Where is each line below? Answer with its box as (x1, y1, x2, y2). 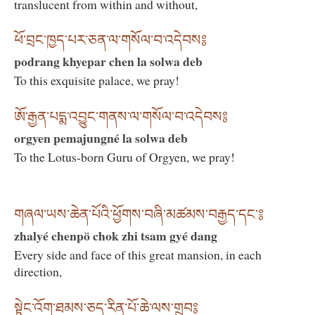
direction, (14, 263, 62, 281)
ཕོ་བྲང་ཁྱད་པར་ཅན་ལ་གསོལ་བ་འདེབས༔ (14, 32, 207, 49)
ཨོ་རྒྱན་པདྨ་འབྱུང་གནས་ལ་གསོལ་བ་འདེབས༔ (14, 108, 228, 124)
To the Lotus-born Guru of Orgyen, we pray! (14, 148, 235, 165)
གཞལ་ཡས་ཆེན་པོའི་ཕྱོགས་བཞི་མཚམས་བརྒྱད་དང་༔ (14, 207, 264, 223)
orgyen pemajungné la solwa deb (14, 128, 188, 147)
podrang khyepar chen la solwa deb (14, 52, 202, 71)
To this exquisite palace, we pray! (14, 72, 179, 89)
